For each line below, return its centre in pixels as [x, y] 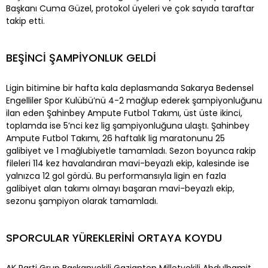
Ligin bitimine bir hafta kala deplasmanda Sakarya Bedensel [130, 88]
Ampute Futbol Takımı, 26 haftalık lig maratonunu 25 [115, 138]
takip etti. [25, 21]
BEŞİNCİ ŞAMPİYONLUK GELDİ [81, 57]
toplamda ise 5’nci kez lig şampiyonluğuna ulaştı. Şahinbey [128, 125]
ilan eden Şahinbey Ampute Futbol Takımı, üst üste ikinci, [124, 113]
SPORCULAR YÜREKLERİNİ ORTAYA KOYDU [114, 237]
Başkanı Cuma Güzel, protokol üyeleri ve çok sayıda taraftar [130, 8]
